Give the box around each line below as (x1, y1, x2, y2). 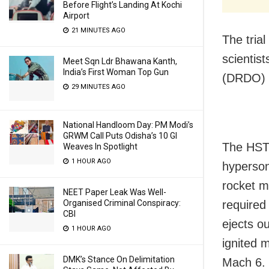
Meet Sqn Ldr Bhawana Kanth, (63, 56, 177, 66)
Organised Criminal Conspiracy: (63, 198, 181, 208)
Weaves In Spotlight (63, 142, 138, 151)
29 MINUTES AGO (70, 83, 125, 91)
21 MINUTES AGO (70, 26, 125, 34)
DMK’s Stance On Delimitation (63, 255, 175, 264)
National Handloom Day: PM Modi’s (63, 120, 193, 130)
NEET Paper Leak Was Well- (63, 187, 166, 197)
